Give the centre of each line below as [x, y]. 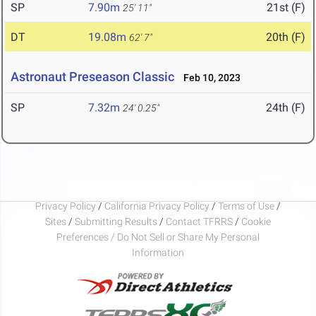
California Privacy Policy [157, 206]
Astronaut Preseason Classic [92, 77]
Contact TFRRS [200, 221]
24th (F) [286, 108]
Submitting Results [116, 221]
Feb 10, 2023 [209, 78]
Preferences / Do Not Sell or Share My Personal [158, 237]
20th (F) [286, 37]
